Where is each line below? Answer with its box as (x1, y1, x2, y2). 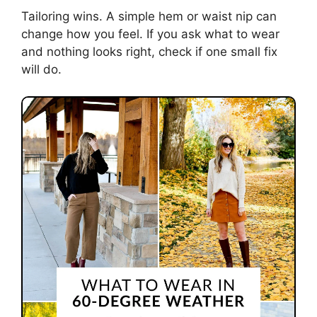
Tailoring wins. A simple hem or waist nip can (21, 8, 277, 23)
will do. (21, 62, 62, 76)
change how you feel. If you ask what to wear (21, 26, 279, 41)
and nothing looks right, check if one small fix (21, 44, 277, 59)
